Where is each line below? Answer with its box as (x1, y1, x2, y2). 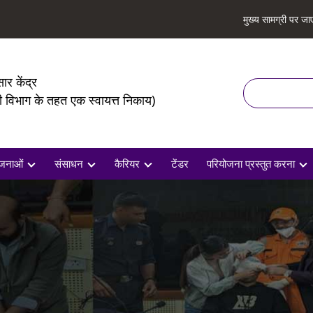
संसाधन (54, 156, 83, 170)
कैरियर (114, 156, 140, 170)
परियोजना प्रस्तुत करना (206, 156, 295, 170)
